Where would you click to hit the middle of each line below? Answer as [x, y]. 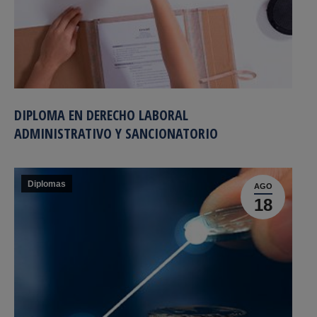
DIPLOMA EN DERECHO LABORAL [101, 115]
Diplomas [47, 184]
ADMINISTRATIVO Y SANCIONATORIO [116, 133]
